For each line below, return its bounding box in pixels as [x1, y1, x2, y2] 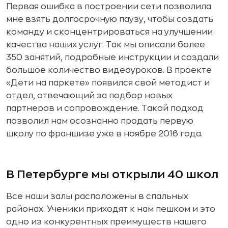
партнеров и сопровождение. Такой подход [6, 104, 204, 112]
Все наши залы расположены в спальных [6, 192, 188, 201]
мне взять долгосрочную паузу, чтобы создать [6, 15, 213, 23]
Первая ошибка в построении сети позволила [6, 2, 211, 11]
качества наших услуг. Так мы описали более [6, 40, 205, 49]
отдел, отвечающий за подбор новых [6, 91, 173, 100]
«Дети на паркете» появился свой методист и [6, 78, 210, 87]
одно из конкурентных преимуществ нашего [6, 217, 207, 226]
